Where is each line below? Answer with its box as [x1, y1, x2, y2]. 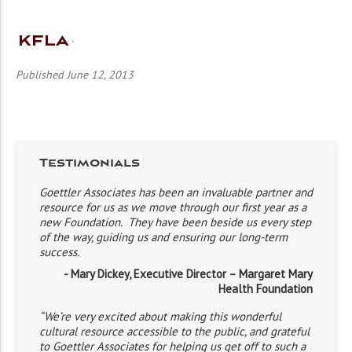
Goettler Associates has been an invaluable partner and [39, 185, 313, 200]
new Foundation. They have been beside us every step [39, 214, 311, 229]
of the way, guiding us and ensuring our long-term [39, 229, 288, 244]
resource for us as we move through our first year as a [39, 200, 306, 214]
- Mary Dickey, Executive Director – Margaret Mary [64, 266, 313, 281]
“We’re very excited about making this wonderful [39, 309, 281, 324]
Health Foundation [218, 281, 313, 296]
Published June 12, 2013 [16, 68, 134, 82]
